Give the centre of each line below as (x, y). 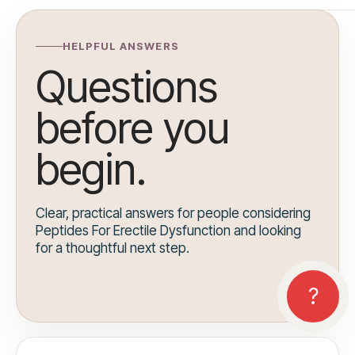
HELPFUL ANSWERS (121, 46)
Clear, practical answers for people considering (173, 214)
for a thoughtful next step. (113, 248)
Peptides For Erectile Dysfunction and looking (168, 231)
